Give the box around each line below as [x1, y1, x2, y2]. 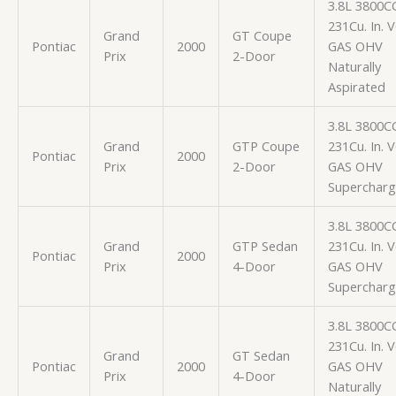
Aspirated [327, 77, 385, 95]
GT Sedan [232, 346, 290, 364]
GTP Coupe [232, 136, 300, 155]
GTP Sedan [232, 236, 298, 255]
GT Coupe [232, 26, 292, 44]
